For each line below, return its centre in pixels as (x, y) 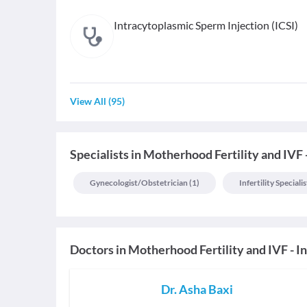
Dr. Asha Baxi (197, 290)
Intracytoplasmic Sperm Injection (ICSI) (206, 25)
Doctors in (98, 250)
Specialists (99, 155)
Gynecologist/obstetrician (139, 183)
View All (88, 101)
